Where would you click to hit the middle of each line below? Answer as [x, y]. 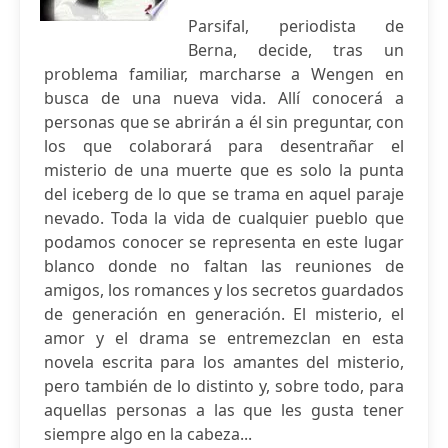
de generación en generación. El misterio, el [224, 314]
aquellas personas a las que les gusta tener [224, 410]
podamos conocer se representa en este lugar [224, 242]
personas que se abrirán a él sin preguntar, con [224, 122]
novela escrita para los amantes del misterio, [224, 362]
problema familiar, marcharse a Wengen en [224, 74]
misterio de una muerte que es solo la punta [224, 170]
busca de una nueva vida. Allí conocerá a [224, 98]
